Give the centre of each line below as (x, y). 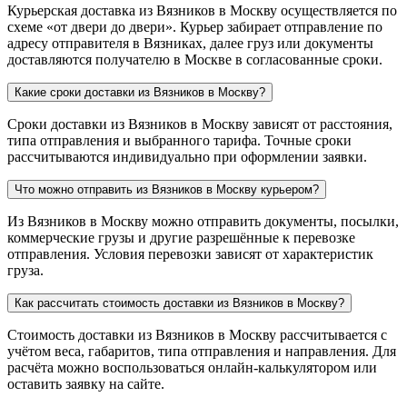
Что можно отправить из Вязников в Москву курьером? (167, 189)
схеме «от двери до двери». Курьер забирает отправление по (195, 26)
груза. (25, 270)
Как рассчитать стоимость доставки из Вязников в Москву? (179, 303)
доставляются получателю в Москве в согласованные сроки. (195, 59)
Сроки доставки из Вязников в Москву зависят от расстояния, (200, 124)
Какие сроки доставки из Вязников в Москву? (140, 92)
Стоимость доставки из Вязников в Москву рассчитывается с (197, 334)
